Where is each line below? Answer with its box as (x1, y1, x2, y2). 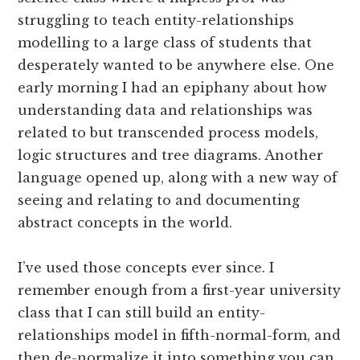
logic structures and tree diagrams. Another (18, 146, 324, 163)
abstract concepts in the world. (18, 214, 233, 231)
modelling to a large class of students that (18, 34, 313, 51)
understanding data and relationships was (18, 101, 313, 118)
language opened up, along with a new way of (18, 169, 338, 186)
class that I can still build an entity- (18, 304, 266, 321)
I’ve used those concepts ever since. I (18, 259, 275, 276)
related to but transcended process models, (18, 124, 319, 141)
